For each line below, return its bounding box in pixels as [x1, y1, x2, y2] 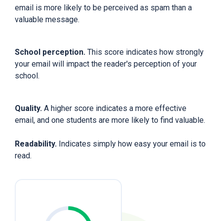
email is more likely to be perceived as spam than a [15, 2, 192, 12]
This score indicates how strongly [87, 47, 204, 57]
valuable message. [15, 14, 81, 24]
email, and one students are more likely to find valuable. [15, 115, 205, 125]
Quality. [15, 103, 44, 113]
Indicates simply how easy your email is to [59, 139, 206, 148]
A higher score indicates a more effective [44, 103, 186, 113]
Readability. [15, 139, 59, 148]
